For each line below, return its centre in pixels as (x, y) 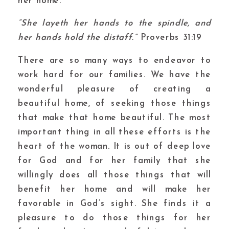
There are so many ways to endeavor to (114, 61)
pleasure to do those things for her (114, 218)
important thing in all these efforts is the (114, 132)
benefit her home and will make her (114, 190)
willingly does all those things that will (114, 175)
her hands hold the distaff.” (78, 38)
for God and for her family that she (114, 161)
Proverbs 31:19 (169, 38)
